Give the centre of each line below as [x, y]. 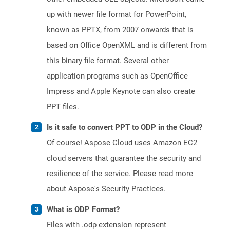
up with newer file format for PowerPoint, [117, 15]
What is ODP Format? [83, 210]
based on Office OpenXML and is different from [127, 45]
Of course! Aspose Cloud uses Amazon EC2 [122, 143]
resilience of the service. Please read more [120, 174]
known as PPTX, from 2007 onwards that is [120, 30]
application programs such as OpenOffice [117, 76]
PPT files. [63, 107]
